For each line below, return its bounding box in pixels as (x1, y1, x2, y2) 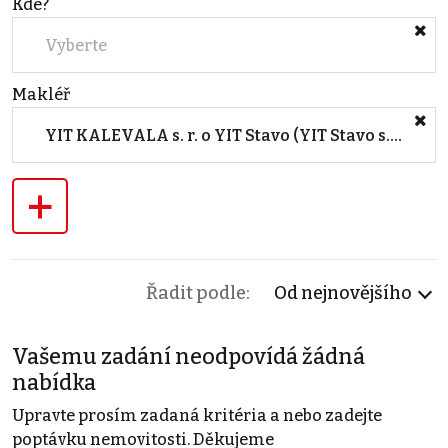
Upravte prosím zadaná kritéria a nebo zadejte (12, 406, 382, 426)
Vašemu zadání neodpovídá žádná (12, 344, 365, 371)
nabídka (12, 370, 96, 397)
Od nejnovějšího (274, 282, 412, 305)
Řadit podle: (146, 282, 250, 305)
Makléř (12, 85, 70, 105)
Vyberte (45, 35, 107, 55)
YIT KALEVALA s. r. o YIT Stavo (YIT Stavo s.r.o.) (390, 125, 402, 145)
